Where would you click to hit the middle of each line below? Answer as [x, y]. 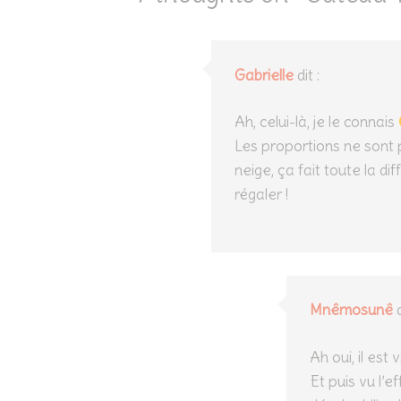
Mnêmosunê [351, 310]
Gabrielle [264, 75]
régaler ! [261, 194]
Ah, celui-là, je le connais [316, 122]
